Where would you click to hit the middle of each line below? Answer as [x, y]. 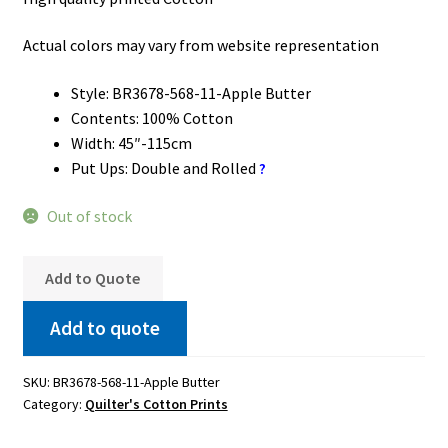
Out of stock [90, 215]
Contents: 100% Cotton [151, 118]
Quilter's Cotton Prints [156, 403]
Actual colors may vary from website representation [200, 45]
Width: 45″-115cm [131, 143]
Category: [53, 403]
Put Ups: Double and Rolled [163, 168]
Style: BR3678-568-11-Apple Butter [190, 93]
